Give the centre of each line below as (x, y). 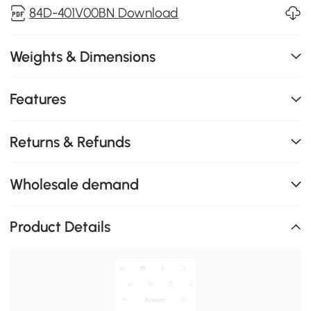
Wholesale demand (75, 184)
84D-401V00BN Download (104, 12)
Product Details (60, 227)
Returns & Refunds (70, 142)
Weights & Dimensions (83, 56)
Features (38, 99)
